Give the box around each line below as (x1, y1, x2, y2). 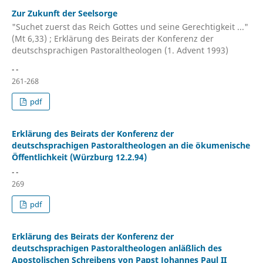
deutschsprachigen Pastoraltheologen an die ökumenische (11, 140, 250, 151)
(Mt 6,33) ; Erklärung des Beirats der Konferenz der (11, 33, 214, 45)
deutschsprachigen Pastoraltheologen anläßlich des (11, 242, 222, 254)
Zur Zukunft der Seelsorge (11, 7, 117, 19)
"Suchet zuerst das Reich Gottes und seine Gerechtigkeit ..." (11, 21, 248, 33)
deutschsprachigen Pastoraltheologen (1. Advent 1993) (11, 45, 228, 56)
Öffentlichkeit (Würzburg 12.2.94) (11, 151, 147, 163)
